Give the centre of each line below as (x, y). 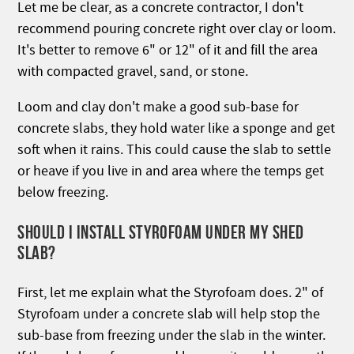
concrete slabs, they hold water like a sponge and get (177, 128)
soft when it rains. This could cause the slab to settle (175, 149)
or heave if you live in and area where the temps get (171, 171)
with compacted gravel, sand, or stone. (133, 71)
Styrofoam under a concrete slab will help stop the (169, 314)
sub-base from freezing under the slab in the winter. (172, 335)
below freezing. (63, 192)
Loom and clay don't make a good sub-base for (158, 107)
